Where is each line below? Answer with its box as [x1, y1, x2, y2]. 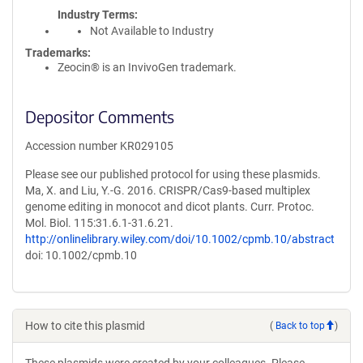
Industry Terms [58, 8, 135, 21]
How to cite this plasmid [25, 319, 145, 332]
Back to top [275, 319, 325, 331]
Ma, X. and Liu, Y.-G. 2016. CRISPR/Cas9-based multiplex [25, 184, 310, 197]
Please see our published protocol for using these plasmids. [25, 168, 321, 181]
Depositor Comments [25, 106, 174, 126]
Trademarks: [25, 46, 91, 59]
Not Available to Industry [90, 24, 214, 37]
